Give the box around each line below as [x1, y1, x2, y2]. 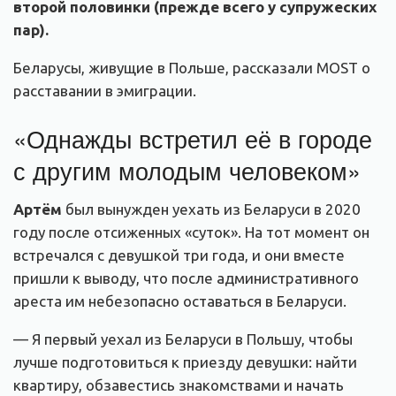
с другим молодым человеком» [13, 152, 361, 187]
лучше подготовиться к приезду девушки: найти [13, 354, 357, 371]
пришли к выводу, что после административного [13, 270, 359, 287]
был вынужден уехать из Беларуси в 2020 [62, 201, 361, 218]
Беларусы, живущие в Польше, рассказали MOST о [13, 59, 370, 77]
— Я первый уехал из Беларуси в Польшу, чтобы [13, 331, 353, 348]
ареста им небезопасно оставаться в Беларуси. [13, 293, 346, 310]
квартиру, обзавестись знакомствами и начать [13, 377, 344, 394]
